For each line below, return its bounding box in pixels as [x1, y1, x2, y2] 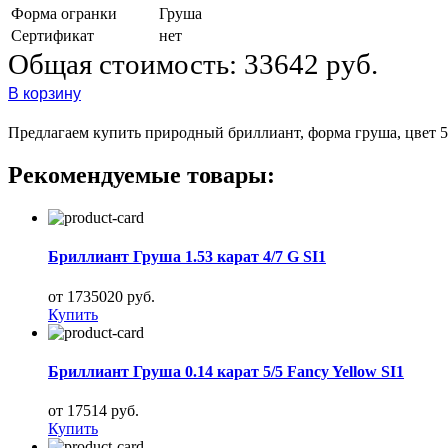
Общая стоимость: [8, 48, 244, 81]
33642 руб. [244, 48, 378, 81]
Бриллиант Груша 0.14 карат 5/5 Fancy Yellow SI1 [48, 362, 404, 380]
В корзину [8, 81, 81, 105]
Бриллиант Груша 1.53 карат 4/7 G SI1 [48, 248, 326, 266]
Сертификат [11, 27, 94, 45]
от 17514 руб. [48, 402, 139, 420]
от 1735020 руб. [48, 287, 155, 305]
